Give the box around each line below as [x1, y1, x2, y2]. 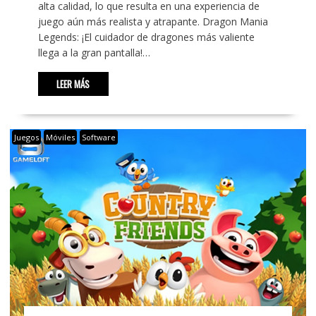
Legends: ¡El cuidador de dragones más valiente [37, 30, 255, 44]
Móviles [45, 131, 75, 142]
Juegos [13, 131, 39, 142]
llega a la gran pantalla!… [37, 45, 150, 59]
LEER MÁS [56, 76, 90, 91]
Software [81, 131, 116, 142]
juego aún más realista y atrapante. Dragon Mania [37, 14, 268, 28]
